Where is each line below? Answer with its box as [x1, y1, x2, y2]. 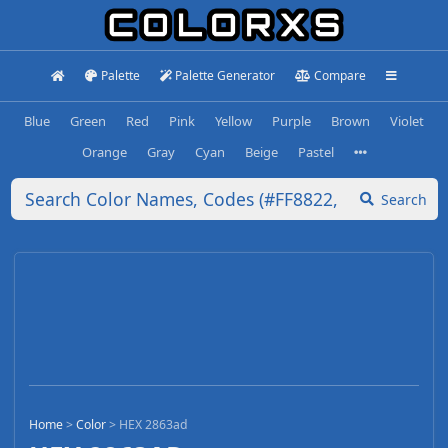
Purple [272, 111, 311, 130]
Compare [313, 67, 366, 84]
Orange [81, 142, 127, 161]
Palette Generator [175, 67, 276, 84]
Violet [390, 111, 424, 130]
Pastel [297, 142, 334, 161]
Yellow [215, 111, 252, 130]
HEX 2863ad [119, 416, 188, 434]
